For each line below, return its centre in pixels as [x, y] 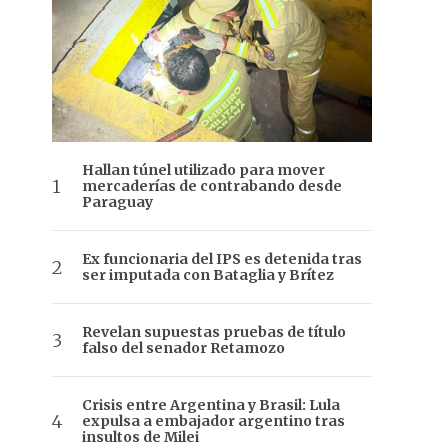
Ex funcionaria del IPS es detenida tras [222, 259]
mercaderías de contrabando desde [212, 186]
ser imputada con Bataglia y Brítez [208, 275]
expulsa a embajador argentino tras [213, 421]
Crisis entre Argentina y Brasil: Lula [211, 405]
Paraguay [117, 202]
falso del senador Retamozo [183, 348]
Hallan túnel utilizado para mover [203, 170]
